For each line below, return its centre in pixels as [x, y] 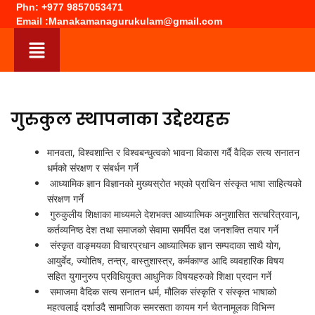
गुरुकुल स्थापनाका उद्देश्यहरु [120, 119]
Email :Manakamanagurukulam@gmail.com [119, 21]
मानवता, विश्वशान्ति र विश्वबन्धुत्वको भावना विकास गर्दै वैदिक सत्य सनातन [174, 152]
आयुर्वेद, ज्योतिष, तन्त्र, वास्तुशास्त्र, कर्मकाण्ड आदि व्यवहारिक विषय [166, 260]
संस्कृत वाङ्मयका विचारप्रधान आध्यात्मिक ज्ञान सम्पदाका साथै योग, [165, 245]
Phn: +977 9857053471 [70, 7]
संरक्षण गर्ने [66, 198]
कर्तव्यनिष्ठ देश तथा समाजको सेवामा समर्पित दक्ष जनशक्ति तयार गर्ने [163, 229]
